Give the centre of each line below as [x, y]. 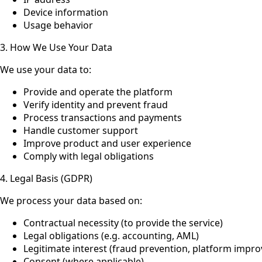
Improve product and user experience [107, 143]
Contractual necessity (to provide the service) [123, 223]
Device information [66, 12]
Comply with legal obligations [89, 156]
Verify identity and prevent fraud [96, 104]
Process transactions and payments [103, 117]
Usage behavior [58, 25]
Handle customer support [81, 130]
